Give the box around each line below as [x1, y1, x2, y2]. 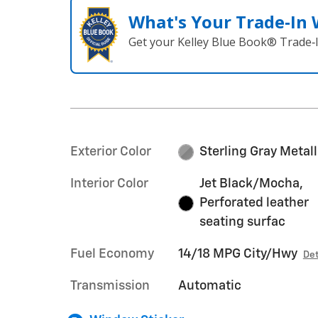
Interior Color [70, 177, 148, 190]
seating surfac [199, 216, 286, 229]
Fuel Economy [70, 248, 154, 261]
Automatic [177, 280, 241, 292]
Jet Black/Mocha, [199, 177, 304, 190]
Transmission [70, 280, 150, 292]
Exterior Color [70, 146, 151, 158]
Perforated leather [199, 197, 309, 209]
